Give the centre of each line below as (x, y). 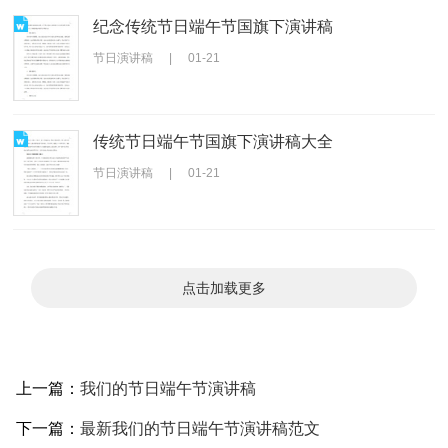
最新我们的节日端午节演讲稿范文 (200, 428)
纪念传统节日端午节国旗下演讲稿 (213, 26)
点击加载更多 (223, 288)
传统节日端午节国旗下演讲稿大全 (213, 141)
